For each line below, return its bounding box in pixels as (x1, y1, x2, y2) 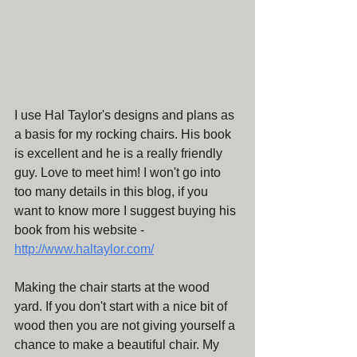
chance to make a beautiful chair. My (14, 338, 222, 351)
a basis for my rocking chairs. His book (14, 127, 234, 141)
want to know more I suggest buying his (14, 204, 239, 218)
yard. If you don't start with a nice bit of (14, 300, 230, 313)
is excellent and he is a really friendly (14, 147, 226, 160)
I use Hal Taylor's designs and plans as (14, 108, 237, 122)
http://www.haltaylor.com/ (14, 242, 154, 256)
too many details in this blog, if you (14, 185, 211, 198)
